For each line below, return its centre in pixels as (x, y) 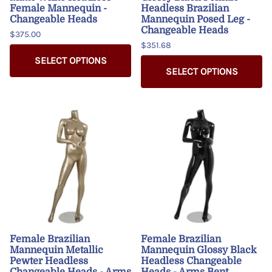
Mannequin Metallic (56, 250)
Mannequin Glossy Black (199, 250)
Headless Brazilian (185, 8)
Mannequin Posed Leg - (195, 19)
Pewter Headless (49, 261)
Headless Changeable (191, 261)
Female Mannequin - (58, 8)
